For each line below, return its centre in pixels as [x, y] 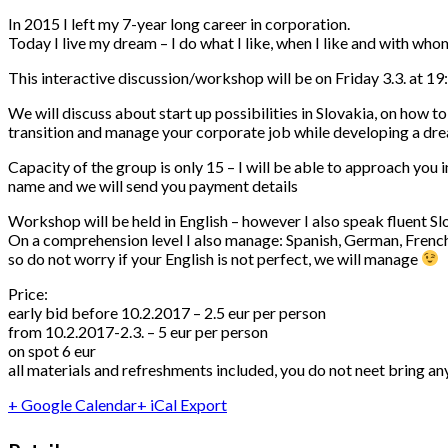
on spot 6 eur [52, 350]
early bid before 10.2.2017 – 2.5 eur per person [167, 312]
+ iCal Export [182, 404]
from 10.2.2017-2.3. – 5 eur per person [138, 331]
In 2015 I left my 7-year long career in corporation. [179, 23]
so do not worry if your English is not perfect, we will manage [214, 258]
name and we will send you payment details [153, 185]
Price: [28, 293]
